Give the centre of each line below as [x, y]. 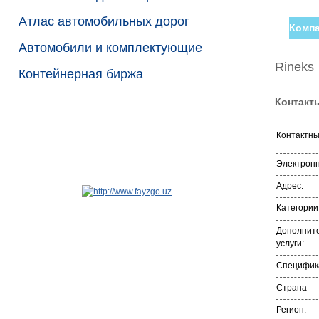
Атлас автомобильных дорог [104, 21]
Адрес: [290, 186]
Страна [292, 288]
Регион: [291, 310]
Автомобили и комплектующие [110, 48]
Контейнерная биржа [81, 74]
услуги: [290, 244]
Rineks [294, 67]
